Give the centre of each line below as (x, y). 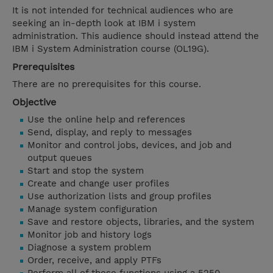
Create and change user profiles (100, 184)
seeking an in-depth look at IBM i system (104, 23)
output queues (61, 158)
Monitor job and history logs (91, 235)
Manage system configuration (94, 209)
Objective (34, 102)
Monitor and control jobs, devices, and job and (129, 145)
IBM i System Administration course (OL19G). (111, 49)
